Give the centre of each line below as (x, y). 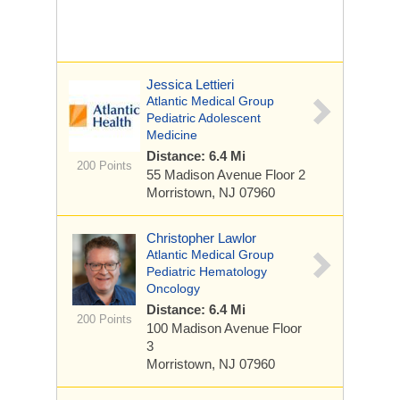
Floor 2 (285, 175)
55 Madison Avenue (206, 175)
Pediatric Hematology (207, 271)
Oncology (173, 288)
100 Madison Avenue (209, 328)
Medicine (172, 135)
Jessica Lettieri (190, 84)
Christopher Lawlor (201, 238)
